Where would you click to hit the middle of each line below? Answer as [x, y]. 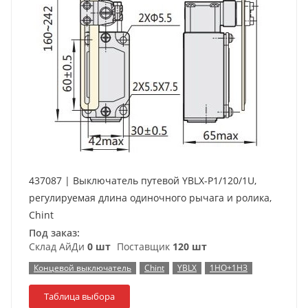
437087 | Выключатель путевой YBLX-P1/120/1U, [143, 180]
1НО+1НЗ [229, 268]
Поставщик [143, 246]
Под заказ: [54, 233]
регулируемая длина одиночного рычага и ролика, [150, 198]
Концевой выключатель [82, 268]
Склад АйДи [58, 246]
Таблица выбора [79, 296]
